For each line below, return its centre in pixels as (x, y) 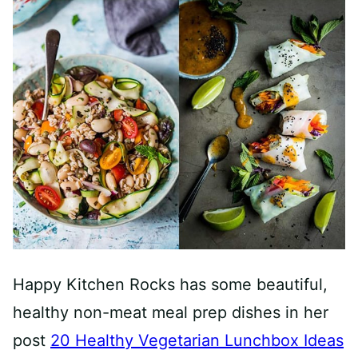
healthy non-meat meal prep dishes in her (171, 312)
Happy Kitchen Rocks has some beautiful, (170, 284)
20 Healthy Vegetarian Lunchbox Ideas (197, 340)
